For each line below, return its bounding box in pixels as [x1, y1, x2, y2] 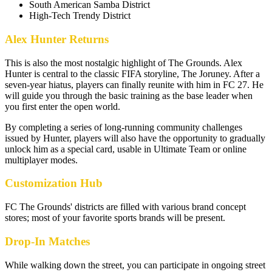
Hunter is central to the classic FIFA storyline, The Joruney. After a [5, 68, 260, 79]
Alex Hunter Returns [5, 33, 109, 46]
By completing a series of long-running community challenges [5, 121, 242, 132]
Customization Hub [5, 177, 103, 190]
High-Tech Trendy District [29, 10, 131, 21]
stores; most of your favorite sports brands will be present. [5, 212, 225, 223]
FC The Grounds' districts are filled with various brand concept [5, 202, 246, 212]
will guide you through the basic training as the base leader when [5, 90, 253, 101]
